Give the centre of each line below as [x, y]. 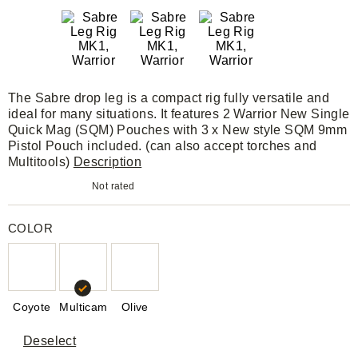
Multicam [84, 307]
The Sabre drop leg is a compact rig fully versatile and [169, 98]
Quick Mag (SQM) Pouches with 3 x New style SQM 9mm [177, 130]
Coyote [32, 307]
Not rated [113, 186]
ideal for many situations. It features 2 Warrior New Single [179, 114]
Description [107, 162]
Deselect [50, 341]
